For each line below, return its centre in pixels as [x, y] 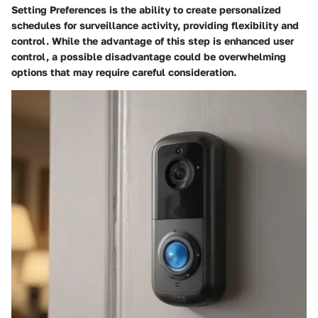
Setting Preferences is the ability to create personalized [146, 9]
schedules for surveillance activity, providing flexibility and [155, 25]
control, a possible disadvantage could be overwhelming [149, 56]
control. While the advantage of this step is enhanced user [153, 40]
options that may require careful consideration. [124, 72]
